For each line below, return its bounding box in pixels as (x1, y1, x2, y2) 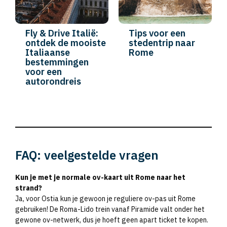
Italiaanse (25, 46, 70, 58)
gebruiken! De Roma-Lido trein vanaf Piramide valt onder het (15, 204, 205, 214)
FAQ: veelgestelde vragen (15, 146, 159, 163)
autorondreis (25, 75, 81, 87)
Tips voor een (129, 27, 185, 39)
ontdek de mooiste (25, 36, 106, 49)
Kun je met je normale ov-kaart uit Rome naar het (15, 172, 185, 182)
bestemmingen (25, 56, 89, 68)
